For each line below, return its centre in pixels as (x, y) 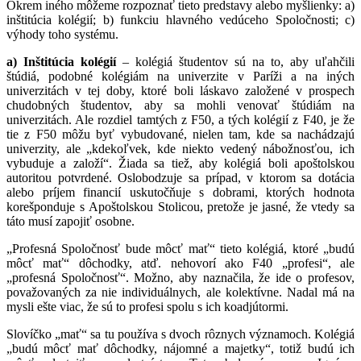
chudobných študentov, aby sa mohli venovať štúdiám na (180, 105)
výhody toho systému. (62, 34)
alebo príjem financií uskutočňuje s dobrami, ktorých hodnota (180, 192)
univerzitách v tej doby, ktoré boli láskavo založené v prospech (180, 90)
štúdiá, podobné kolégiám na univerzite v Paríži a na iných (180, 76)
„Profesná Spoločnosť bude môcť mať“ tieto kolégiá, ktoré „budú (180, 248)
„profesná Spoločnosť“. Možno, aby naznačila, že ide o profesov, (180, 277)
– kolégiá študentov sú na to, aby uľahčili (235, 61)
